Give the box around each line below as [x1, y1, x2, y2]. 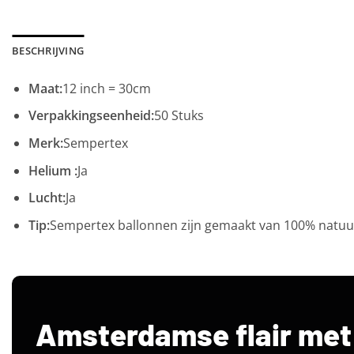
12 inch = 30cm [62, 79, 151, 97]
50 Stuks [153, 107, 204, 125]
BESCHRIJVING [12, 43, 85, 58]
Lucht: [28, 189, 66, 207]
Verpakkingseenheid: [28, 107, 154, 125]
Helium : [28, 161, 77, 179]
